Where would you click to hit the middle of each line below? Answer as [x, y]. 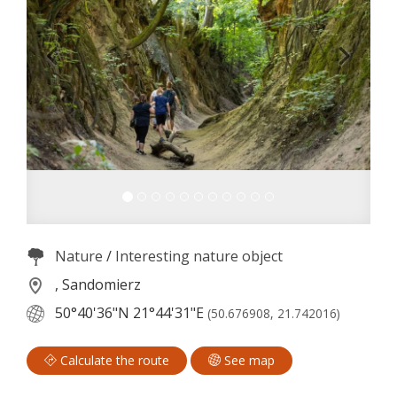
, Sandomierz [96, 284]
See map [248, 361]
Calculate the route [113, 361]
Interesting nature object [199, 256]
